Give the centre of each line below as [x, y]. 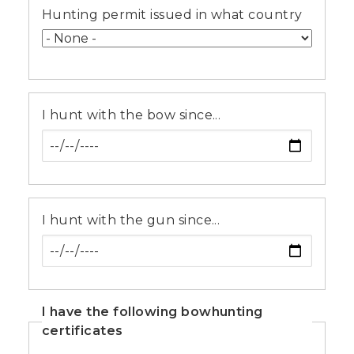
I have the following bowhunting [153, 312]
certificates [83, 331]
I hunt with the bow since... [132, 115]
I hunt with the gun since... [131, 220]
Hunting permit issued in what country [172, 14]
